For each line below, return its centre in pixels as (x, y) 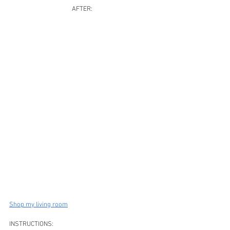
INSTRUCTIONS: (32, 225)
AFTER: (82, 9)
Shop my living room (39, 205)
